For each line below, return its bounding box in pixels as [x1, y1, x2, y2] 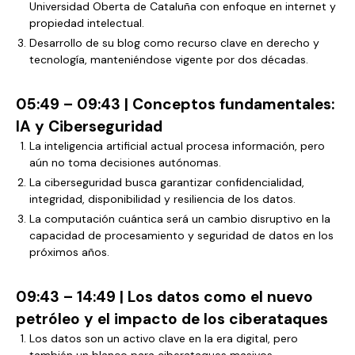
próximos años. [29, 245, 109, 259]
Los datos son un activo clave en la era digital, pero [29, 331, 298, 345]
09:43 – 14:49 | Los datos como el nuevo [16, 287, 313, 307]
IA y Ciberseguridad [16, 116, 162, 136]
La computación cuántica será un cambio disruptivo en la [29, 212, 330, 226]
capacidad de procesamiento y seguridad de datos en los [29, 228, 334, 242]
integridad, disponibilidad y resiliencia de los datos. [29, 192, 296, 206]
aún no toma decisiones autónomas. [29, 155, 221, 170]
